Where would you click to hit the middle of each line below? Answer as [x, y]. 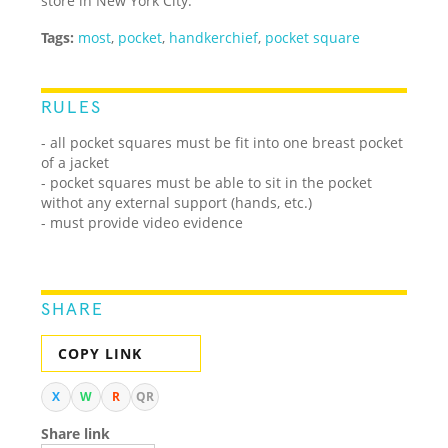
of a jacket [75, 162]
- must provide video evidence [142, 222]
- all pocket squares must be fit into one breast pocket [222, 142]
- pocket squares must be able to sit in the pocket [207, 182]
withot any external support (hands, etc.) [177, 202]
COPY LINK [100, 353]
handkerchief [214, 37]
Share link [76, 433]
